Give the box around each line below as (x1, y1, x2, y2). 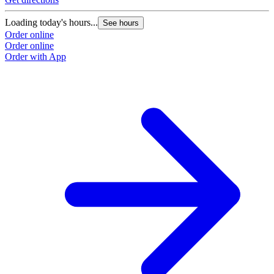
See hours (103, 18, 139, 28)
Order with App (5, 51, 66, 62)
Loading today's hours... (5, 17, 98, 28)
